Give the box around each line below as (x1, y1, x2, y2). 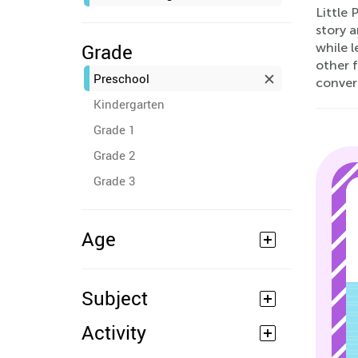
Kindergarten (93, 96, 165, 112)
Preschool (93, 70, 149, 86)
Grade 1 (93, 121, 135, 137)
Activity (82, 320, 146, 345)
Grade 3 (93, 173, 135, 189)
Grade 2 (93, 147, 135, 163)
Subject (82, 285, 148, 311)
